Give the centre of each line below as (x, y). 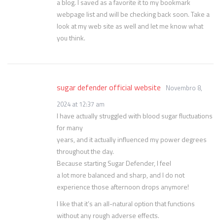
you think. (71, 38)
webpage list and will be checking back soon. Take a (133, 14)
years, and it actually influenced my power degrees (132, 139)
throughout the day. (85, 151)
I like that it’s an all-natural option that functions (126, 203)
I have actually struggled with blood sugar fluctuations (135, 116)
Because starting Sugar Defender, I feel (114, 163)
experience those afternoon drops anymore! (123, 187)
